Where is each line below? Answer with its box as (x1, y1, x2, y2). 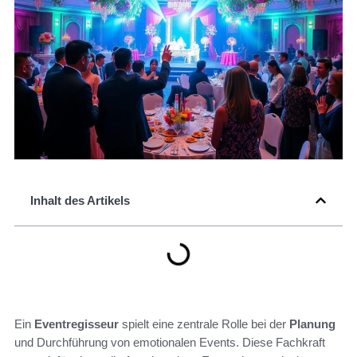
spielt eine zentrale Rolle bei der (119, 317, 289, 331)
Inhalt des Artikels (30, 194, 130, 208)
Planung (289, 317, 335, 331)
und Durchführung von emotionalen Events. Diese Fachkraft (14, 335, 325, 350)
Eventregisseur (34, 317, 119, 331)
